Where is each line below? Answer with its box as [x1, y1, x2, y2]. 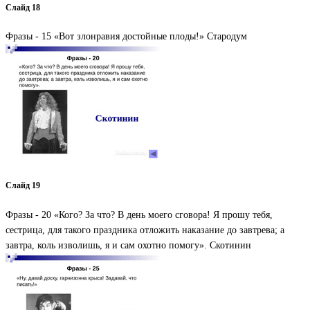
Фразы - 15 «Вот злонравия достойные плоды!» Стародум [6, 30, 247, 42]
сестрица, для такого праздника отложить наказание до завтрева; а [6, 224, 284, 235]
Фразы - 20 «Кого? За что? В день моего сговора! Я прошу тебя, [6, 209, 273, 220]
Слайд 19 [6, 181, 40, 191]
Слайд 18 [6, 3, 40, 12]
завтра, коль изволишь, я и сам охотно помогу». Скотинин [6, 239, 251, 250]
